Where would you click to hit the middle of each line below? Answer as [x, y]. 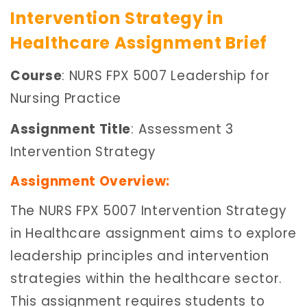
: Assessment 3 [183, 130]
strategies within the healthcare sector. [147, 279]
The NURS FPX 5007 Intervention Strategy [149, 211]
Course [36, 75]
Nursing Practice [66, 98]
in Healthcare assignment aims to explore [154, 234]
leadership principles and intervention [140, 256]
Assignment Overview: [90, 181]
